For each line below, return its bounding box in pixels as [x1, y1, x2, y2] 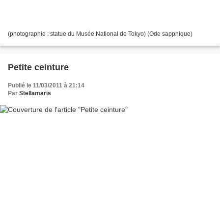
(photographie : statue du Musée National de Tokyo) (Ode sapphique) [8, 30, 192, 37]
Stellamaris [19, 89, 51, 97]
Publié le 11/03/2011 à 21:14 [8, 82, 84, 89]
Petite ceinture [8, 62, 69, 72]
